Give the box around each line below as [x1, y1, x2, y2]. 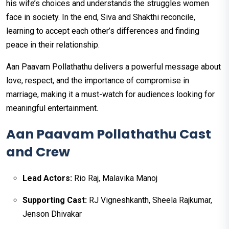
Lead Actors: [22, 173, 72, 184]
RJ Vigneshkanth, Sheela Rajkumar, [87, 195, 212, 205]
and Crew [6, 143, 70, 162]
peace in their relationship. [6, 40, 100, 50]
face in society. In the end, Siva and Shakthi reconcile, [6, 12, 195, 22]
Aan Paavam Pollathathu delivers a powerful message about [6, 62, 221, 72]
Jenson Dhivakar [22, 209, 82, 219]
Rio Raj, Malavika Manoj [72, 173, 157, 184]
